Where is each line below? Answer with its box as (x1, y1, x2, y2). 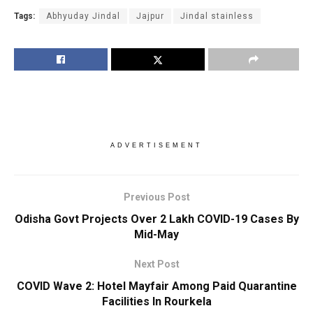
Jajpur (136, 11, 164, 22)
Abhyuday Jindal (46, 11, 120, 22)
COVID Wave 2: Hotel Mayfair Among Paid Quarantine (16, 279, 297, 293)
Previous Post (123, 191, 190, 203)
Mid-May (134, 228, 179, 242)
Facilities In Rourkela (101, 295, 212, 309)
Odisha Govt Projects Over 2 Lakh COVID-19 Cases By (14, 212, 299, 226)
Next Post (133, 259, 180, 270)
